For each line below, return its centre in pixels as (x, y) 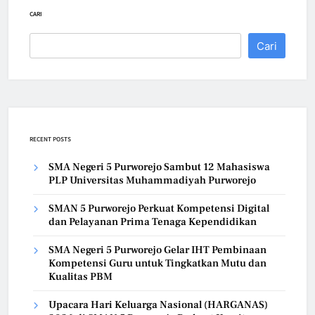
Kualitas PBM (81, 277)
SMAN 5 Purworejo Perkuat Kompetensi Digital (159, 209)
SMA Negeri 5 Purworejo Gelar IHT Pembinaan (157, 250)
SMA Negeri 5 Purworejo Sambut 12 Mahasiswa (159, 167)
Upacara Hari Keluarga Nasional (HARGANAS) (158, 305)
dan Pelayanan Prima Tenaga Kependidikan (153, 222)
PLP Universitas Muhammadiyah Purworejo (152, 181)
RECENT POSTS (50, 139)
